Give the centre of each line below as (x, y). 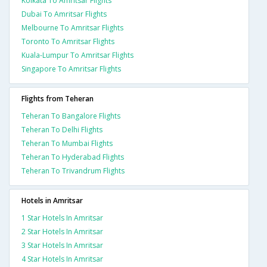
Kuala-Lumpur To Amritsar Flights (77, 55)
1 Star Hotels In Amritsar (62, 218)
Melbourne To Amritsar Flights (72, 28)
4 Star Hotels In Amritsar (62, 259)
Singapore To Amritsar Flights (71, 69)
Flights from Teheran (58, 99)
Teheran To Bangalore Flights (71, 116)
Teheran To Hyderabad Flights (73, 157)
